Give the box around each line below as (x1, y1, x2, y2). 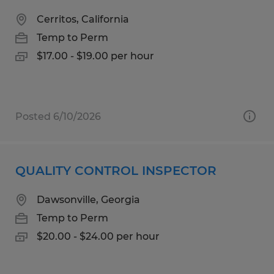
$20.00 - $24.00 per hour (37, 230, 160, 242)
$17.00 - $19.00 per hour (37, 50, 154, 62)
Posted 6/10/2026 (15, 110, 101, 122)
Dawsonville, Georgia (37, 193, 140, 206)
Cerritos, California (37, 13, 129, 25)
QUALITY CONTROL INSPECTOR (15, 163, 217, 178)
